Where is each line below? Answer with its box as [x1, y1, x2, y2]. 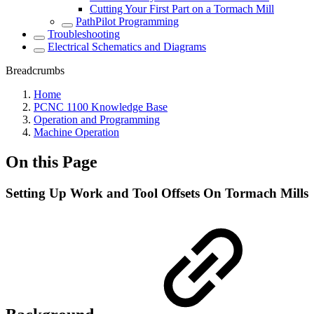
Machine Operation [34, 126, 119, 138]
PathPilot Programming [76, 15, 179, 27]
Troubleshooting [48, 28, 120, 40]
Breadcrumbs [6, 64, 64, 76]
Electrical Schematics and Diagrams [48, 41, 206, 53]
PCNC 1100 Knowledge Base [34, 101, 168, 113]
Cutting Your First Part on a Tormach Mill [90, 3, 274, 15]
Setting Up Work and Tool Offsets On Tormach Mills [6, 185, 308, 200]
